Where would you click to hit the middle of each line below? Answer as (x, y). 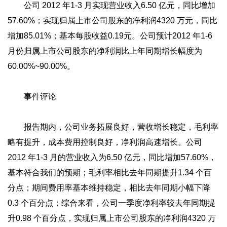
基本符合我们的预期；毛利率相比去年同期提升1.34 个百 (110, 173)
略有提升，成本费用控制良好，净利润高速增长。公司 (105, 142)
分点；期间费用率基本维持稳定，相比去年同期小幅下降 (109, 188)
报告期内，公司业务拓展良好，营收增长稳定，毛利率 (113, 127)
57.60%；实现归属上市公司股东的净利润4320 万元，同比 (112, 21)
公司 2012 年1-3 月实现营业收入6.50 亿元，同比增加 (111, 5)
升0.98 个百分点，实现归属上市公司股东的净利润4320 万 (112, 218)
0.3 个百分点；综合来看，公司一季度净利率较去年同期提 (111, 203)
